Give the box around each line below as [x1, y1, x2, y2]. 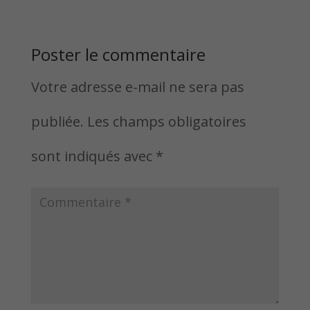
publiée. [30, 112, 84, 131]
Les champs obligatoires [86, 112, 246, 131]
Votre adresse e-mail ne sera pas [30, 77, 244, 96]
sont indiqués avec [30, 147, 156, 165]
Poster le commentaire [30, 43, 206, 66]
